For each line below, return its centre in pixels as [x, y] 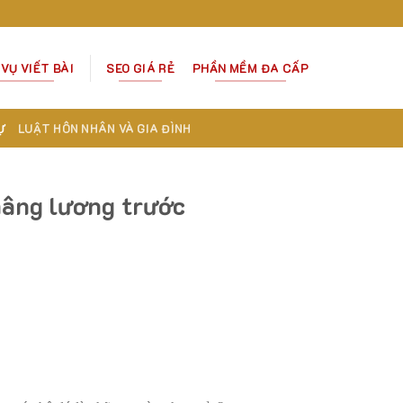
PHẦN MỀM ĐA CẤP [251, 68]
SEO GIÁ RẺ [141, 68]
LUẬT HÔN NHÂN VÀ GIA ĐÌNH [105, 128]
